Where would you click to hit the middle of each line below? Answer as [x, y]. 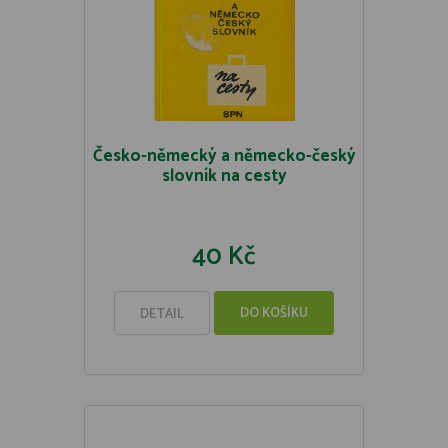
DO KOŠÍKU [274, 313]
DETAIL [162, 314]
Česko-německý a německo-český [224, 156]
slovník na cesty [224, 176]
